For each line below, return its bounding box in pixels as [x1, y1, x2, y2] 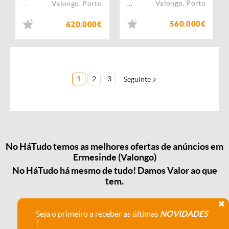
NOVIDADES [160, 209, 208, 218]
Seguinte [123, 75, 151, 83]
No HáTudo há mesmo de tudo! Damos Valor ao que [12, 165, 217, 176]
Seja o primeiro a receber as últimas [36, 209, 160, 218]
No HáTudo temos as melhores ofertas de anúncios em [6, 141, 223, 152]
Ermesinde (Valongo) [73, 152, 156, 163]
